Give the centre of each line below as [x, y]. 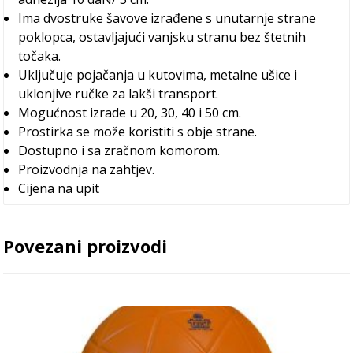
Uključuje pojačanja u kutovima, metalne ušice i [158, 74]
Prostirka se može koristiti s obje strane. [138, 131]
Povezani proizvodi [85, 245]
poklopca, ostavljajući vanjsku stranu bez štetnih [162, 37]
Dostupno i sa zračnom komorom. [119, 150]
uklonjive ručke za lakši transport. [119, 93]
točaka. [40, 56]
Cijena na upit [59, 188]
